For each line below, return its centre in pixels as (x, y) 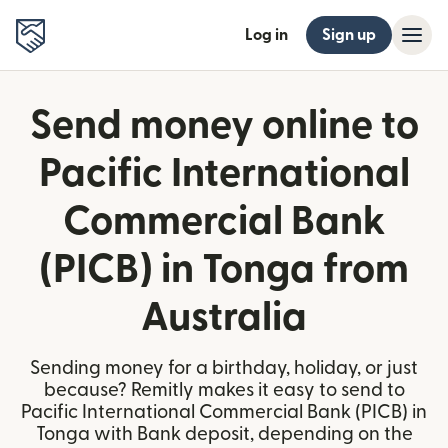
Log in (266, 35)
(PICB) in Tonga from (224, 270)
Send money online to (224, 126)
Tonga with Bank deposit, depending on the (224, 434)
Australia (224, 318)
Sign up (349, 35)
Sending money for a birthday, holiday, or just (224, 368)
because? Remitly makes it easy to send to (224, 390)
